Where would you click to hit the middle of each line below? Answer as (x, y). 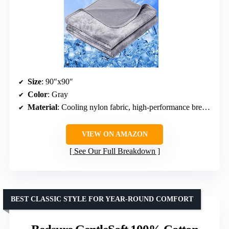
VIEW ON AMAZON (114, 134)
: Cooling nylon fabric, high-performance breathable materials (130, 107)
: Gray (58, 94)
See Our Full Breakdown (114, 151)
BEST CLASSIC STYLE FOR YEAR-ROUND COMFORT (102, 199)
